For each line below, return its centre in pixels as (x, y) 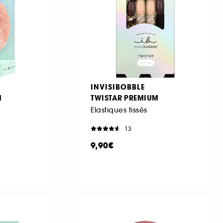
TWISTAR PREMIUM (125, 98)
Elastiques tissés (119, 110)
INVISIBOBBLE (118, 87)
